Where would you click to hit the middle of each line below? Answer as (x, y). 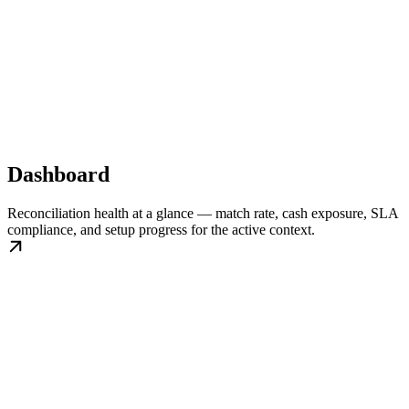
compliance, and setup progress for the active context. (161, 230)
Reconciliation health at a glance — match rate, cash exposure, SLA (203, 214)
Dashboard (58, 175)
